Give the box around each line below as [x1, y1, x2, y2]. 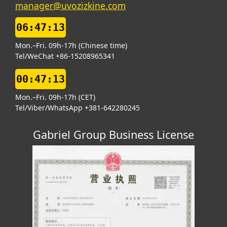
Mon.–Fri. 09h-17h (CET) [15, 92, 95, 102]
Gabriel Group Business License [33, 127, 194, 142]
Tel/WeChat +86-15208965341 [15, 51, 115, 61]
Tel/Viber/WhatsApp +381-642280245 [15, 103, 140, 112]
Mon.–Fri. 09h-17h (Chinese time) [15, 41, 127, 50]
